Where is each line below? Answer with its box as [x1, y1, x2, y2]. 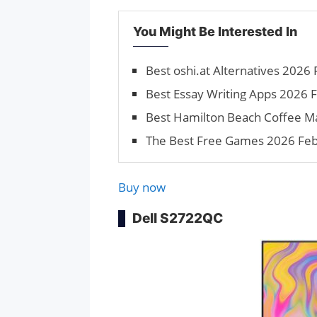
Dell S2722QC [132, 209, 223, 226]
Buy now [118, 178, 166, 195]
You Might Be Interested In [133, 23, 297, 39]
